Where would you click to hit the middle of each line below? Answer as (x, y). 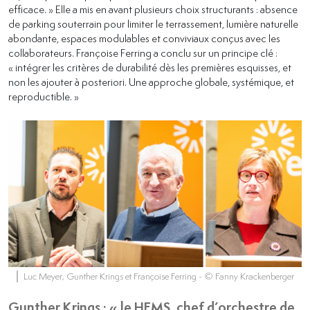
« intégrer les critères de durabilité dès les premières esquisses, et (150, 67)
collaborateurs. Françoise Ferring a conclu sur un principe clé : (143, 52)
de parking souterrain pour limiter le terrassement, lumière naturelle (153, 23)
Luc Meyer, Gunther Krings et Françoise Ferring (111, 276)
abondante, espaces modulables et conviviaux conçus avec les (144, 38)
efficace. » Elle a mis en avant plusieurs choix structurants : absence (153, 9)
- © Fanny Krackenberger (246, 276)
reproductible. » (44, 96)
